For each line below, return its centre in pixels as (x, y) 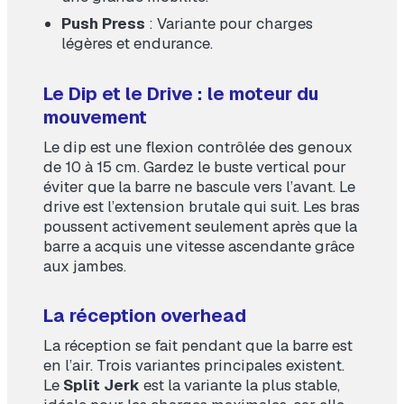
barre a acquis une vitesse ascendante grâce (199, 246)
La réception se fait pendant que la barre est (198, 346)
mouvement (95, 117)
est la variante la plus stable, (240, 386)
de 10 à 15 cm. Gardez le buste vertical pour (195, 166)
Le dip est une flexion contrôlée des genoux (198, 147)
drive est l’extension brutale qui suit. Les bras (202, 206)
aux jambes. (85, 266)
